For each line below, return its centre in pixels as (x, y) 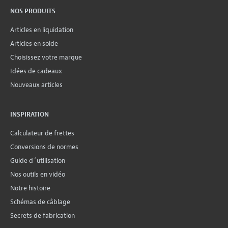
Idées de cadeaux (36, 71)
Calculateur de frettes (42, 133)
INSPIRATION (30, 114)
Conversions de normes (44, 147)
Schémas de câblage (40, 202)
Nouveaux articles (36, 84)
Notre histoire (30, 188)
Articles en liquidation (42, 30)
